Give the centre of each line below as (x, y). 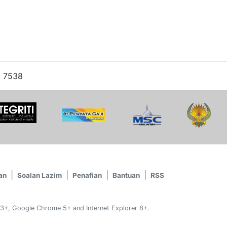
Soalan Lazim (40, 175)
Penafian (87, 175)
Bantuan (126, 175)
